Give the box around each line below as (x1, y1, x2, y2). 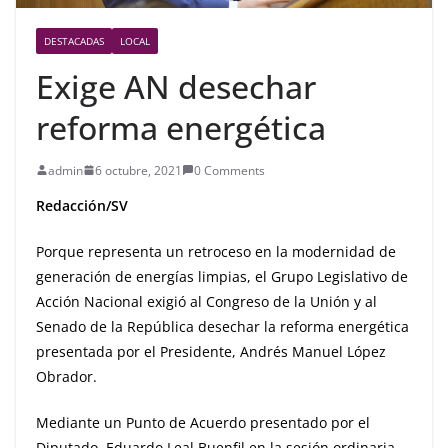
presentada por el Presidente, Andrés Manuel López (36, 341, 386, 361)
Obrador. (36, 366, 141, 386)
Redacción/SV (36, 195, 176, 215)
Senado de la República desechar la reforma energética (36, 316, 409, 336)
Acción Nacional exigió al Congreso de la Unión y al (36, 291, 377, 311)
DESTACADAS (44, 33, 104, 48)
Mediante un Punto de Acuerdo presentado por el (36, 412, 370, 432)
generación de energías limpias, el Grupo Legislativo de (36, 266, 408, 286)
